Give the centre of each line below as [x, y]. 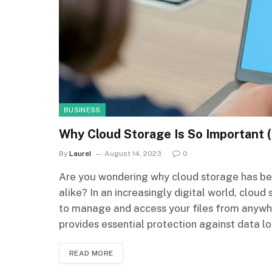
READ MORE [91, 253]
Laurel [80, 153]
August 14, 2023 [133, 153]
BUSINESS [82, 110]
